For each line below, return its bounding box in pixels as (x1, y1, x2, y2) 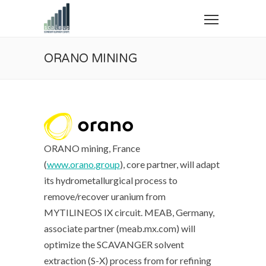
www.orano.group (47, 159, 120, 170)
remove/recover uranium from (44, 191, 166, 202)
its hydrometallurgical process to (44, 175, 178, 186)
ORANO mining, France (44, 142, 140, 154)
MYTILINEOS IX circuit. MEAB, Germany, (44, 207, 214, 218)
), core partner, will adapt (120, 159, 220, 170)
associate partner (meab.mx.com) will (44, 223, 195, 234)
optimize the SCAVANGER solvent (44, 239, 184, 250)
